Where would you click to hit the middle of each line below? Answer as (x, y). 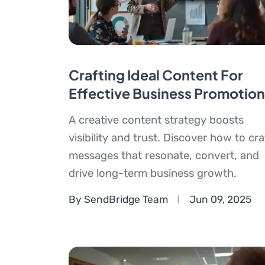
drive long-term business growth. (152, 174)
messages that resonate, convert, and (164, 156)
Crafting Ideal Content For (156, 75)
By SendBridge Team (118, 199)
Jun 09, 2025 (220, 199)
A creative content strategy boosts (156, 120)
